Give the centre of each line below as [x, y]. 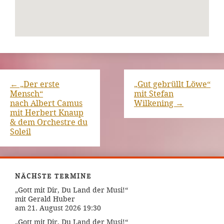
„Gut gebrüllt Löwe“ [172, 84]
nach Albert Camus [46, 103]
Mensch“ [26, 94]
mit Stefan [154, 94]
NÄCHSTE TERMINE [53, 176]
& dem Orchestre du [49, 122]
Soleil [20, 132]
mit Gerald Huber [45, 199]
